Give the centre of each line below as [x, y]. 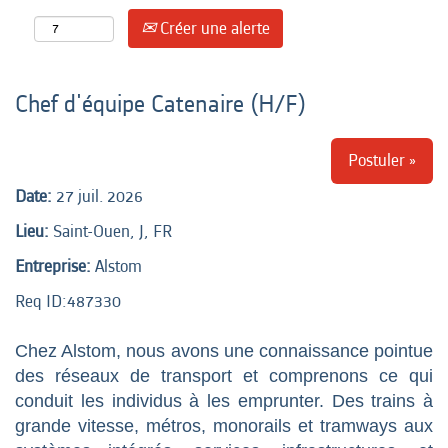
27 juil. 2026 [99, 196]
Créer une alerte [213, 28]
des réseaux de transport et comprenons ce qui [224, 376]
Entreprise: [55, 266]
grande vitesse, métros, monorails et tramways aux [224, 426]
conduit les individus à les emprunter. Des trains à [224, 401]
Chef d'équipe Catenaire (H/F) [160, 104]
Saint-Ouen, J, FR [112, 231]
